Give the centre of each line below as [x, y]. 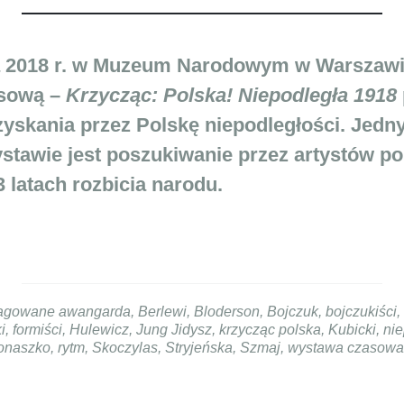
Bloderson [226, 311]
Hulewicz [99, 329]
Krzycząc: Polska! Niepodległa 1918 [231, 95]
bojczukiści [361, 311]
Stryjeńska [198, 347]
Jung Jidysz [174, 329]
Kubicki [352, 329]
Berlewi [162, 311]
